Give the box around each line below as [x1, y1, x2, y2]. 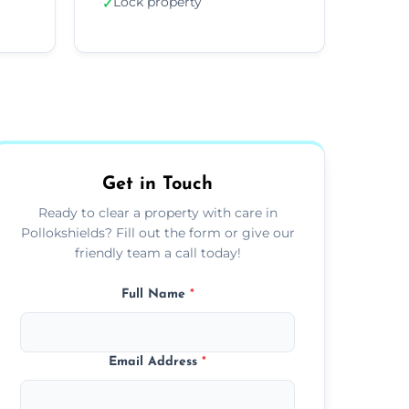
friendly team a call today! [74, 244, 241, 261]
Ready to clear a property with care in [37, 204, 278, 221]
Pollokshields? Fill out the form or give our [20, 224, 295, 241]
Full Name [121, 287, 190, 301]
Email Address [109, 354, 203, 369]
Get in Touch [102, 174, 214, 194]
